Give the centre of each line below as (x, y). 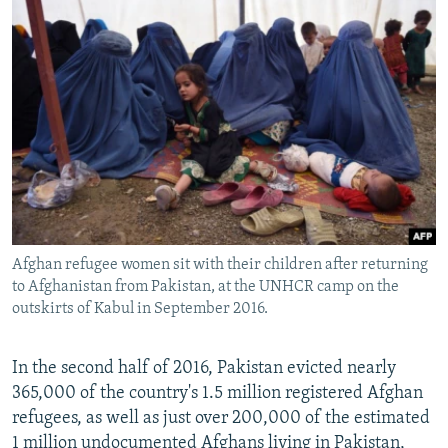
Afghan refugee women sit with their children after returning (220, 265)
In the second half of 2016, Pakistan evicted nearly (204, 369)
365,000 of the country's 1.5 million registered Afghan (217, 394)
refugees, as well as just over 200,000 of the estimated (221, 419)
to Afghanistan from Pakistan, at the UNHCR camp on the (205, 287)
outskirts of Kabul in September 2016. (140, 309)
